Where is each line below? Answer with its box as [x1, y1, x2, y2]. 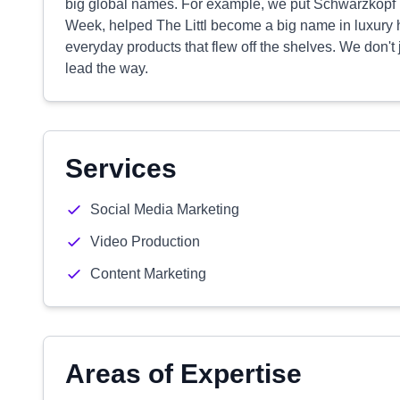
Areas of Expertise [65, 359, 302, 388]
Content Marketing [90, 266, 206, 281]
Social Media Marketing [90, 202, 239, 217]
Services [65, 154, 177, 183]
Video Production [90, 234, 200, 249]
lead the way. [65, 61, 148, 76]
